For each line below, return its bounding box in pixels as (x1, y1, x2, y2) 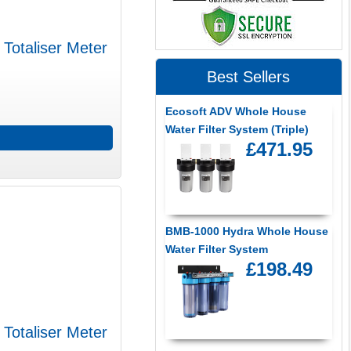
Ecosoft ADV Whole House (165, 105, 306, 118)
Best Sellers (207, 68, 291, 86)
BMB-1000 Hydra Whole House (165, 224, 328, 237)
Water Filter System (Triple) (165, 123, 309, 136)
